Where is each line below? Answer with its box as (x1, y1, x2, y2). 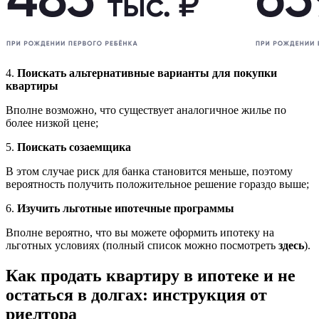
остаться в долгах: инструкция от (6, 286, 267, 305)
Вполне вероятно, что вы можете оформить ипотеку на (6, 226, 274, 239)
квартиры (6, 80, 58, 93)
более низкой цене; (6, 117, 98, 130)
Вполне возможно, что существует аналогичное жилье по (6, 104, 286, 117)
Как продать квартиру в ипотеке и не (6, 266, 296, 286)
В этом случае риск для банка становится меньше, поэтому (6, 165, 293, 178)
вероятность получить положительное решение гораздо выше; (6, 178, 309, 191)
